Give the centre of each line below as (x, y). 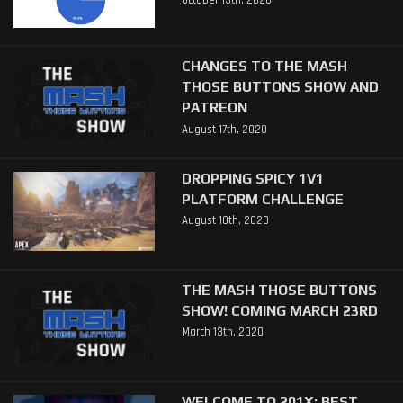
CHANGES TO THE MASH (264, 66)
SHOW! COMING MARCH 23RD (279, 310)
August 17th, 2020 (224, 129)
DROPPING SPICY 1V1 (252, 178)
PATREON (214, 107)
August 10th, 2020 (225, 220)
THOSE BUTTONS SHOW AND (280, 87)
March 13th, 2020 (222, 331)
